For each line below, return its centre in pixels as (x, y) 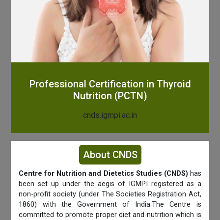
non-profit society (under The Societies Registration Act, (110, 194)
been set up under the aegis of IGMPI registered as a (110, 184)
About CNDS (110, 155)
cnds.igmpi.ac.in (110, 115)
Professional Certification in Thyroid (110, 84)
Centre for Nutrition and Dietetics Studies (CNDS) (103, 174)
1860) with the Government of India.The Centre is (110, 205)
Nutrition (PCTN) (110, 96)
